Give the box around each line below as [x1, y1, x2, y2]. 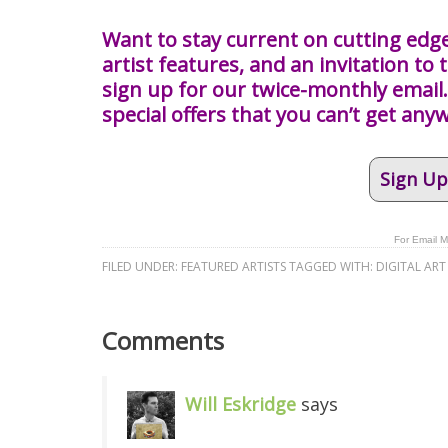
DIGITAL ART [376, 258, 446, 275]
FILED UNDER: [102, 258, 181, 275]
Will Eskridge [185, 392, 296, 416]
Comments [102, 324, 224, 357]
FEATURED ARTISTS [181, 258, 286, 275]
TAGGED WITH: [289, 258, 376, 275]
